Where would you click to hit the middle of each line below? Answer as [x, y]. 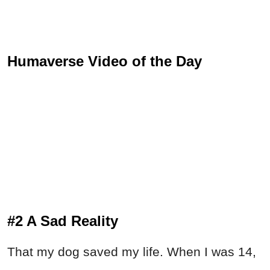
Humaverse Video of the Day [105, 61]
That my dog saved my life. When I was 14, [132, 252]
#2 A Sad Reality [63, 221]
